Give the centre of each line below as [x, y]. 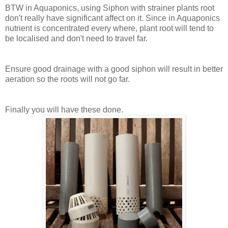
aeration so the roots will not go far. [67, 79]
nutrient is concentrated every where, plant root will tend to [109, 28]
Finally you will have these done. [64, 110]
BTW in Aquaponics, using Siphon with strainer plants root [110, 8]
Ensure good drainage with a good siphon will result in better [114, 69]
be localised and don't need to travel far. [76, 39]
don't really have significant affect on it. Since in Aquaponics [112, 18]
